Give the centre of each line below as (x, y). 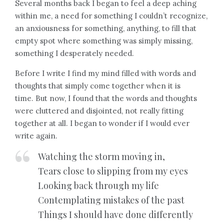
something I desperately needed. (74, 53)
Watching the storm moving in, (101, 156)
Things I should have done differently (115, 214)
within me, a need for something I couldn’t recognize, (111, 16)
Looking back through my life (98, 185)
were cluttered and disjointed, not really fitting (99, 111)
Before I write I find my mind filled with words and (105, 73)
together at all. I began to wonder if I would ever (102, 123)
